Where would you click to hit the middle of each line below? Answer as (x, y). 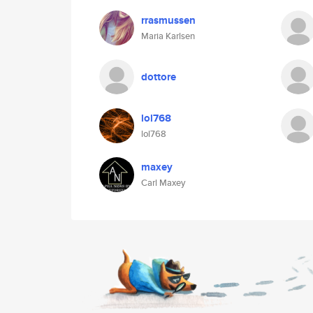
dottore (159, 77)
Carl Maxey (163, 183)
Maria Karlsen (168, 36)
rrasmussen (168, 20)
